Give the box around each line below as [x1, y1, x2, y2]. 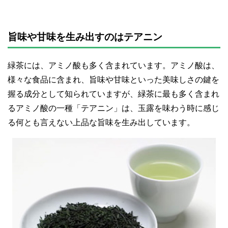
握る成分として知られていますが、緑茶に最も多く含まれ [8, 89, 219, 98]
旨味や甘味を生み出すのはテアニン [8, 32, 162, 43]
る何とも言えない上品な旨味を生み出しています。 [8, 118, 195, 127]
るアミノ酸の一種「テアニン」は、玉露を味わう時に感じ [8, 103, 219, 112]
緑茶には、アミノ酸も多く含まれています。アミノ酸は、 [8, 61, 219, 70]
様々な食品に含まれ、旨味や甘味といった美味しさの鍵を [8, 75, 219, 84]
